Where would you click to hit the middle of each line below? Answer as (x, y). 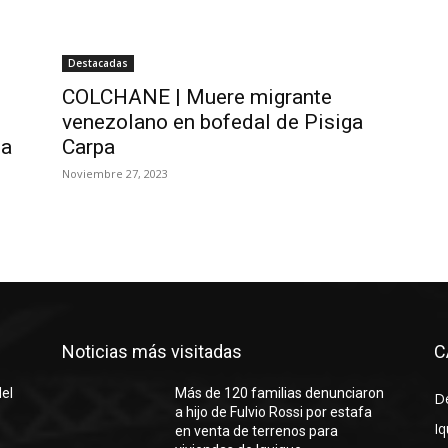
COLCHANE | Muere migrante (197, 97)
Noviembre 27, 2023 (115, 173)
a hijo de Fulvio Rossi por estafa (274, 412)
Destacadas (98, 63)
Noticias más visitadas (152, 351)
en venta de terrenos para (257, 431)
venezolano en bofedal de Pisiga (212, 122)
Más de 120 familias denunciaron (280, 393)
